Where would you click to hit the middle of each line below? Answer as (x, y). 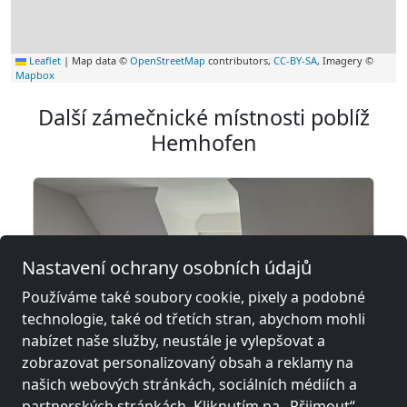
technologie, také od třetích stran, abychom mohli (194, 319)
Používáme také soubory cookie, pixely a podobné (194, 297)
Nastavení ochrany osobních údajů (167, 268)
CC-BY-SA (295, 60)
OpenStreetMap (168, 60)
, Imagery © (345, 60)
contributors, (239, 60)
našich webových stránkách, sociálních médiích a (189, 384)
